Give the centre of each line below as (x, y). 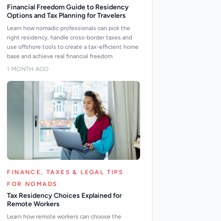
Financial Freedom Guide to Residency (68, 7)
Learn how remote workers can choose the (64, 217)
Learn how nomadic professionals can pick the (69, 28)
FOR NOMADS (32, 184)
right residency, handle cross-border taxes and (70, 37)
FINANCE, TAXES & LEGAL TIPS (65, 172)
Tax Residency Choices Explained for (65, 196)
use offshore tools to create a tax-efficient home (73, 47)
